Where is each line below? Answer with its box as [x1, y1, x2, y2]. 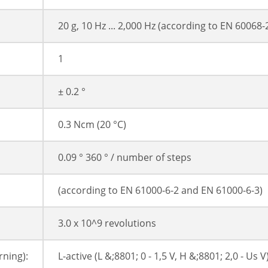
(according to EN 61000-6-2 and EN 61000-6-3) [58, 184, 263, 197]
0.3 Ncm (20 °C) [58, 118, 126, 132]
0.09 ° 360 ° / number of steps [58, 151, 191, 165]
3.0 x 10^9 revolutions [58, 217, 156, 230]
